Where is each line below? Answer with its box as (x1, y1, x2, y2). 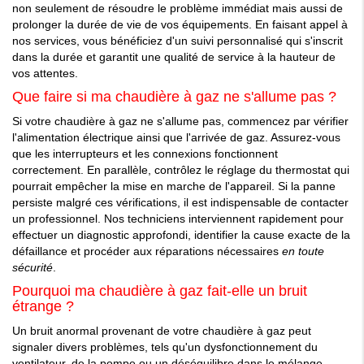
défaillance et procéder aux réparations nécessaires (12, 245, 282, 258)
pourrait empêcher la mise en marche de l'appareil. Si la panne (12, 180, 336, 193)
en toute (282, 245, 324, 258)
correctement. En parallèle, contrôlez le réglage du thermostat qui (12, 163, 349, 177)
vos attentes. (12, 67, 78, 80)
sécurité (12, 261, 53, 275)
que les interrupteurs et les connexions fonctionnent (12, 147, 278, 161)
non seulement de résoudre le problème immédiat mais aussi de (12, 2, 343, 15)
